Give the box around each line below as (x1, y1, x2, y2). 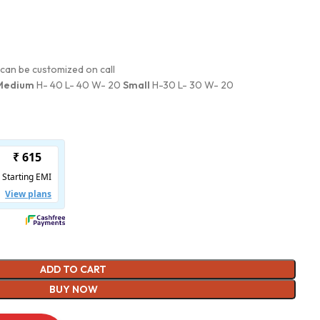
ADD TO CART (40, 263, 107, 276)
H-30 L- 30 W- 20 (149, 79, 234, 91)
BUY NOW (49, 283, 98, 296)
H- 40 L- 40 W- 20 (34, 79, 123, 91)
